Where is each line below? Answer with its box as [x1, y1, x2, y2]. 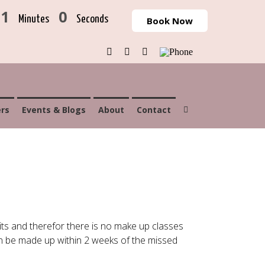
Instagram [130, 46, 166, 56]
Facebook [112, 46, 148, 56]
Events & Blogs [22, 104, 86, 115]
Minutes [18, 14, 49, 25]
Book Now [147, 15, 193, 27]
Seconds [76, 14, 108, 25]
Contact [137, 104, 171, 115]
